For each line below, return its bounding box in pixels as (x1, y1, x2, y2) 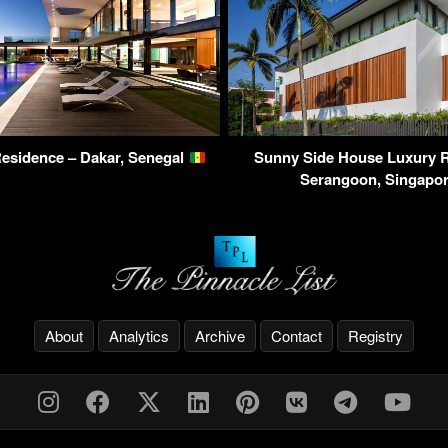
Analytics (109, 325, 169, 347)
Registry (348, 325, 403, 347)
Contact (271, 325, 322, 347)
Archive (195, 325, 245, 347)
